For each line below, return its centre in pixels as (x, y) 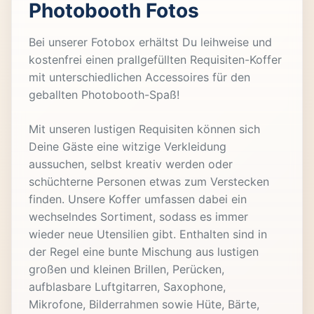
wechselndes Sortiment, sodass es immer (138, 216)
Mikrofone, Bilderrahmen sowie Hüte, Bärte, (144, 304)
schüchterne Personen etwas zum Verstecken (149, 181)
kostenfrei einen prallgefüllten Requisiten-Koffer (155, 59)
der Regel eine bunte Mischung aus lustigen (144, 251)
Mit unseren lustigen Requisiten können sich (144, 129)
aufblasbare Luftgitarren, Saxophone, (127, 286)
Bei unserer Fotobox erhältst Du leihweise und (150, 42)
